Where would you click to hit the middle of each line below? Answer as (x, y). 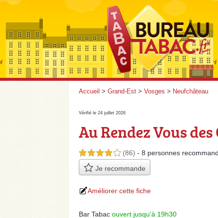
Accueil (89, 91)
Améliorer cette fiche (119, 191)
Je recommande (119, 168)
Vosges (154, 91)
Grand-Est (122, 91)
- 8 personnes (160, 153)
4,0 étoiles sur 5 (100, 153)
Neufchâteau (191, 91)
